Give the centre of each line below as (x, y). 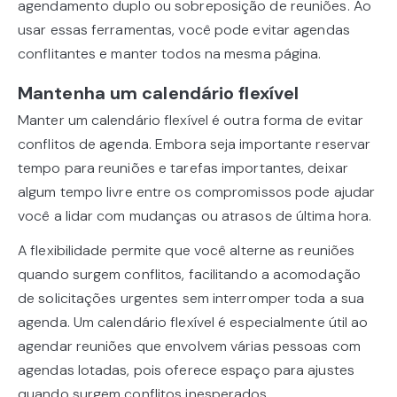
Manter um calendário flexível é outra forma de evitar (191, 121)
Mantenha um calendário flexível (159, 93)
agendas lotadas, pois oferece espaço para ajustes (186, 370)
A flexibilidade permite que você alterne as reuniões (187, 251)
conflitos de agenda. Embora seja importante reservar (195, 144)
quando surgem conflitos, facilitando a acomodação (189, 275)
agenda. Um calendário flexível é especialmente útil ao (193, 323)
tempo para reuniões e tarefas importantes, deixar (183, 168)
